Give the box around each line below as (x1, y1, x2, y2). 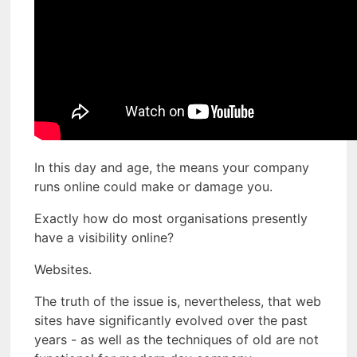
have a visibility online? (34, 229, 174, 245)
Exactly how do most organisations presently (34, 210, 308, 226)
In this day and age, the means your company (34, 159, 309, 175)
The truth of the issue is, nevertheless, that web (34, 292, 321, 309)
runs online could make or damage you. (34, 178, 273, 194)
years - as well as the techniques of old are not (34, 331, 319, 347)
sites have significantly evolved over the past (34, 312, 308, 328)
